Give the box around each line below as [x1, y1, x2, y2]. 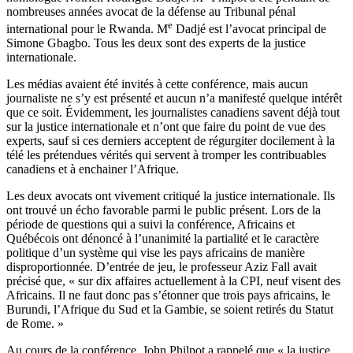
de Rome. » [6, 317, 64, 331]
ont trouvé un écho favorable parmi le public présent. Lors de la [6, 203, 321, 217]
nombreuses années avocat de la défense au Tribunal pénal [6, 5, 295, 19]
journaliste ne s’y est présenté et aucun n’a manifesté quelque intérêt [6, 91, 342, 106]
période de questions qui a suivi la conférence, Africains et [6, 217, 295, 232]
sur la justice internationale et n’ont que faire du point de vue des [6, 120, 325, 134]
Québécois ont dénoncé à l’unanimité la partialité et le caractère [6, 232, 319, 246]
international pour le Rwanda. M [6, 22, 168, 36]
